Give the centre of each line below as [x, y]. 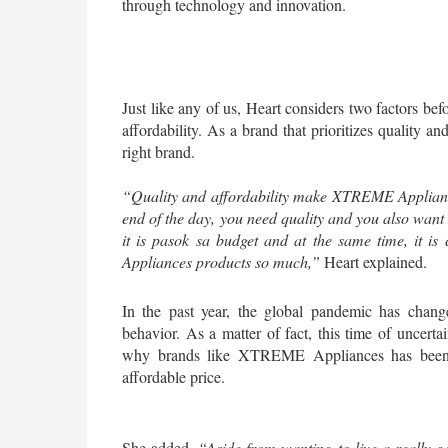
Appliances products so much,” [221, 261]
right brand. [158, 151]
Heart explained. [373, 261]
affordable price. [176, 376]
